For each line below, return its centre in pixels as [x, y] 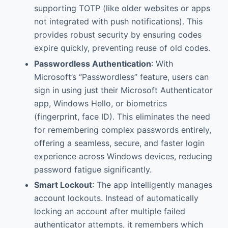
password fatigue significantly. [93, 169]
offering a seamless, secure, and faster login [119, 143]
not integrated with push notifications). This [118, 21]
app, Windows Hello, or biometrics [100, 103]
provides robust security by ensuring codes [118, 34]
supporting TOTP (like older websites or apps [122, 8]
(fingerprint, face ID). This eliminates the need [122, 116]
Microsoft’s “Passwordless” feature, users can [121, 77]
